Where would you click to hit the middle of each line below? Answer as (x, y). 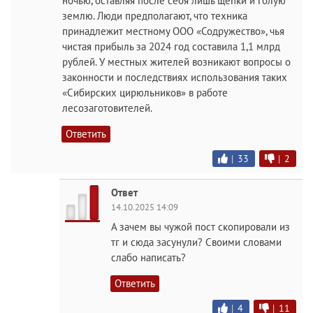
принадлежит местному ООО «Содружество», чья (173, 31)
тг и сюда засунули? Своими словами (196, 242)
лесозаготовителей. (107, 108)
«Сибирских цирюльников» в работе (145, 93)
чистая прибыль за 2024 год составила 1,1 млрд (171, 47)
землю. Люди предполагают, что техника (155, 16)
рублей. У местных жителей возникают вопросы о (176, 62)
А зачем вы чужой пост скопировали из (201, 227)
